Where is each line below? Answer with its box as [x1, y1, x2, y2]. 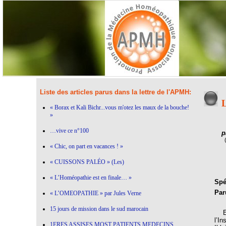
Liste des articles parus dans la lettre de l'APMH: [39, 88, 191, 96]
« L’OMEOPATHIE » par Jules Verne [49, 189, 141, 197]
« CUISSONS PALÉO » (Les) [49, 158, 124, 165]
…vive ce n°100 [49, 127, 89, 134]
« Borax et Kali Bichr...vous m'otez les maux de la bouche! [49, 103, 189, 111]
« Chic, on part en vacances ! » [49, 142, 123, 150]
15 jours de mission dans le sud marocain [49, 205, 148, 212]
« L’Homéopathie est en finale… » [49, 174, 132, 181]
